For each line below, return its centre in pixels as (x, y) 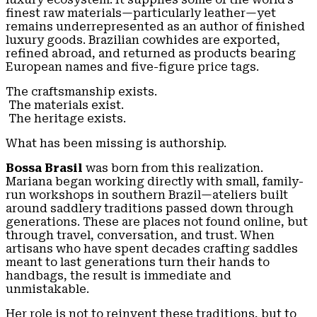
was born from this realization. (173, 168)
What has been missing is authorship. (116, 144)
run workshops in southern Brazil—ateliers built (147, 195)
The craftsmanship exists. (81, 92)
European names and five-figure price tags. (132, 67)
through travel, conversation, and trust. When (140, 236)
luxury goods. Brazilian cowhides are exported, (143, 40)
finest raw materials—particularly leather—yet (141, 13)
